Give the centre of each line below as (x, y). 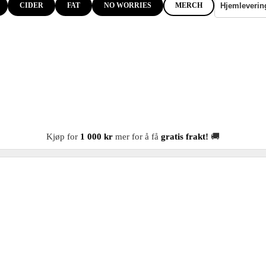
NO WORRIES (127, 6)
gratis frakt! (185, 136)
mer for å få (137, 136)
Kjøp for (63, 136)
